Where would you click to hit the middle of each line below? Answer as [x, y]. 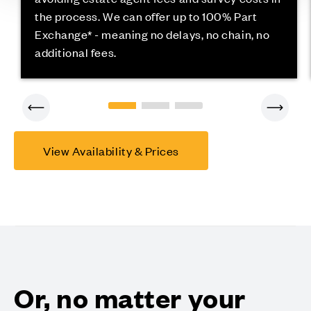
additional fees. [75, 52]
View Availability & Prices [111, 150]
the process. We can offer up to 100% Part [146, 16]
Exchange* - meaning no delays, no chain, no [152, 34]
